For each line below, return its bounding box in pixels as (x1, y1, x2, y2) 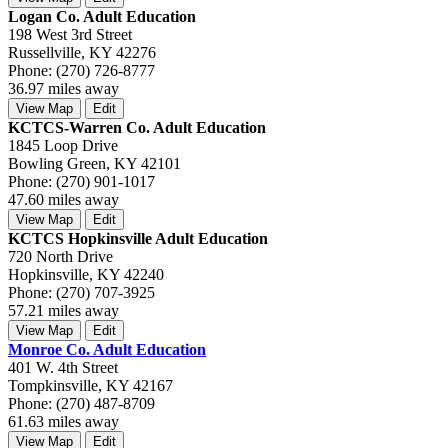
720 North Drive (8, 247, 113, 265)
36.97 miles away (8, 79, 119, 97)
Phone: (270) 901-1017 (8, 172, 155, 190)
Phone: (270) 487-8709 (8, 394, 155, 412)
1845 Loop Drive (8, 136, 118, 154)
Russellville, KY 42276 (8, 43, 156, 61)
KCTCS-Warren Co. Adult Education (8, 118, 266, 136)
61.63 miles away (8, 412, 119, 430)
